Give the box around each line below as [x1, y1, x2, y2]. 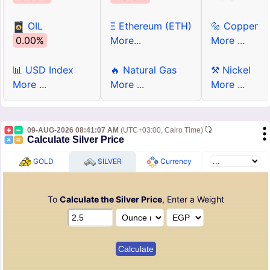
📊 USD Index [13, 64, 74, 77]
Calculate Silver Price [27, 134, 124, 145]
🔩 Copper [211, 20, 258, 33]
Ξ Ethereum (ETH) [110, 20, 192, 33]
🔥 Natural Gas [110, 64, 177, 77]
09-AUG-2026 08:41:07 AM [27, 126, 119, 135]
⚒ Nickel [211, 64, 251, 77]
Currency [158, 157, 192, 166]
